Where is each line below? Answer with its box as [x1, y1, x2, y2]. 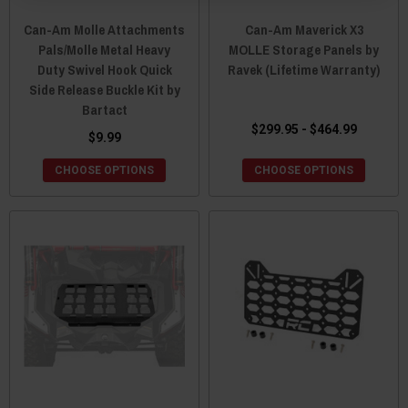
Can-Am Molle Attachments [24, 20, 185, 40]
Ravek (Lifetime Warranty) [228, 60, 380, 80]
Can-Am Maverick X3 [244, 20, 363, 40]
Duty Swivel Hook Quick [36, 60, 172, 80]
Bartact [81, 100, 127, 120]
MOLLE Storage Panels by [229, 40, 379, 60]
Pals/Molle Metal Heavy [38, 40, 170, 60]
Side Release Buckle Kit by [28, 80, 180, 100]
